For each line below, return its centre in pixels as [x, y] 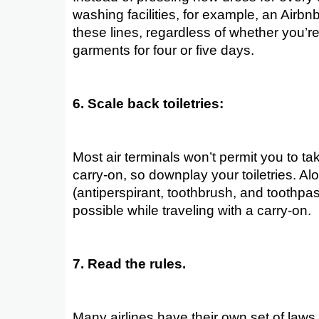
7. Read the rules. [129, 263]
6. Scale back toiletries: [148, 103]
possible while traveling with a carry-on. [192, 210]
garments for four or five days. [163, 50]
